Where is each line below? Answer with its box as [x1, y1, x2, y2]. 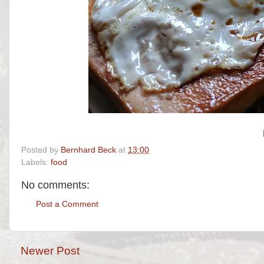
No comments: [21, 179, 90, 191]
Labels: [21, 157, 51, 167]
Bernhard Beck [61, 145, 116, 154]
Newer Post [21, 244, 80, 257]
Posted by [21, 145, 61, 154]
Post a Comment [36, 200, 98, 209]
